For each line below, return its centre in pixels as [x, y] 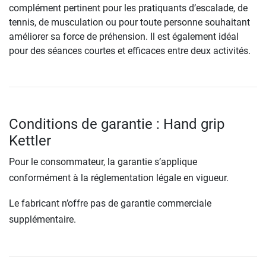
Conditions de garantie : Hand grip [117, 124]
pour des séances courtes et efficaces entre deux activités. [130, 51]
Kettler [30, 141]
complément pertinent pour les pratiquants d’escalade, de [128, 8]
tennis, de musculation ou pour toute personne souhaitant [129, 23]
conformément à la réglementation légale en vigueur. [119, 178]
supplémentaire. [42, 220]
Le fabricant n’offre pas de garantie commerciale [110, 204]
